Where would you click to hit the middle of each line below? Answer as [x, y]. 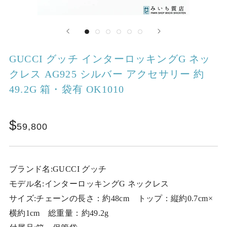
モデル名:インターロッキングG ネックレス [89, 183]
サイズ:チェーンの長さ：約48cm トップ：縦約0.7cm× [111, 198]
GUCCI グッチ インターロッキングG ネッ [110, 59]
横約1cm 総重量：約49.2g [59, 213]
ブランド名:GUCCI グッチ [58, 169]
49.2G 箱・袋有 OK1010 [67, 89]
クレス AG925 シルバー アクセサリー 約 [107, 74]
